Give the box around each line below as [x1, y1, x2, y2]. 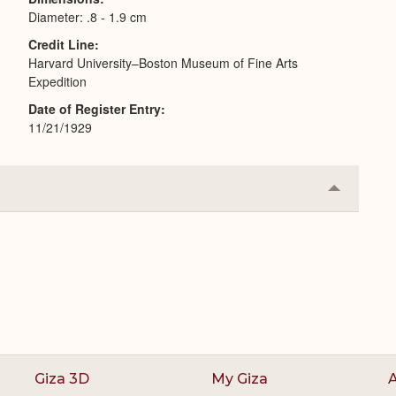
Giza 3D [34, 370, 90, 387]
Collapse [333, 183, 390, 204]
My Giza [211, 370, 268, 387]
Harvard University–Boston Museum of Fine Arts [28, 54, 298, 72]
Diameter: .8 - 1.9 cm [28, 8, 147, 26]
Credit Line [28, 35, 95, 53]
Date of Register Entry [28, 100, 161, 118]
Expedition [28, 72, 87, 90]
